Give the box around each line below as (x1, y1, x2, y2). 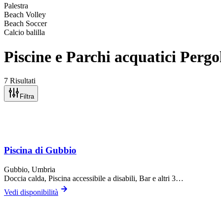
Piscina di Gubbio (4, 145, 76, 155)
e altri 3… (150, 174, 184, 183)
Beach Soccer (4, 19, 47, 28)
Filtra (20, 93, 34, 101)
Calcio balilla (4, 28, 45, 37)
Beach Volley (4, 10, 46, 19)
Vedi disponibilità (4, 187, 58, 196)
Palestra (4, 1, 28, 10)
